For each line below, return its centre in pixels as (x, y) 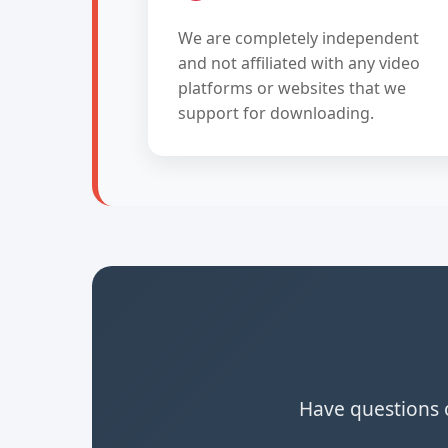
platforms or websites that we (292, 88)
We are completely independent (298, 38)
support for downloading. (276, 113)
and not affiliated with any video (299, 63)
